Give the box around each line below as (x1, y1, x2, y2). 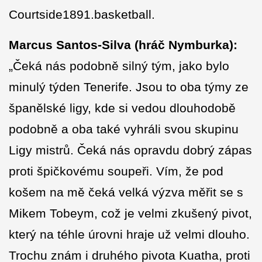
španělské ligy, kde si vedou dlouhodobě (9, 101, 236, 115)
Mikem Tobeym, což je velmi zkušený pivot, (9, 206, 252, 220)
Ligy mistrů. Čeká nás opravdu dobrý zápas (9, 143, 252, 157)
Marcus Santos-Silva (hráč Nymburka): (9, 38, 237, 52)
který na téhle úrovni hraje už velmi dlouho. (9, 227, 250, 242)
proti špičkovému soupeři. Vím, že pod (9, 164, 223, 178)
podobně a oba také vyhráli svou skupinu (9, 122, 239, 136)
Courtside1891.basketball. (9, 8, 155, 22)
